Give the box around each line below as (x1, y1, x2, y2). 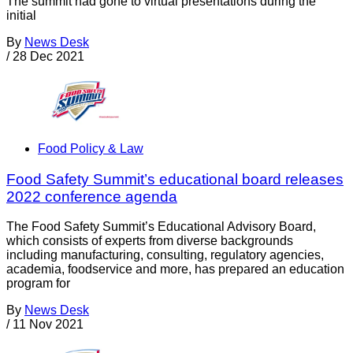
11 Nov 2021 (13, 318, 84, 332)
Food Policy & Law (38, 141, 143, 155)
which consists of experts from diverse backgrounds (6, 234, 293, 248)
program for (6, 277, 70, 291)
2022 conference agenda (6, 188, 177, 205)
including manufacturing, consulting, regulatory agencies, (6, 248, 324, 262)
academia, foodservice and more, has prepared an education (6, 262, 344, 277)
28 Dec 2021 (13, 49, 84, 63)
